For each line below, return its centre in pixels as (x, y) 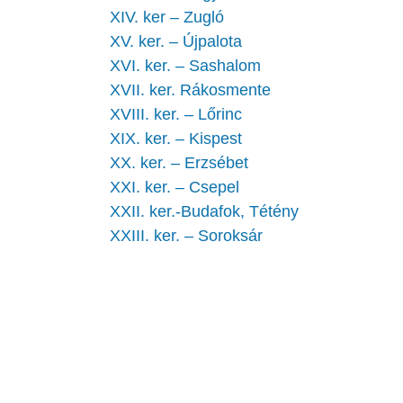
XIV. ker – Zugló (167, 17)
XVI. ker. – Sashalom (185, 65)
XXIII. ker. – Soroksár (186, 235)
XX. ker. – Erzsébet (179, 162)
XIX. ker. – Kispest (176, 138)
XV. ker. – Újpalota (176, 41)
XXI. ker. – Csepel (175, 187)
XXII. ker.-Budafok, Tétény (204, 211)
